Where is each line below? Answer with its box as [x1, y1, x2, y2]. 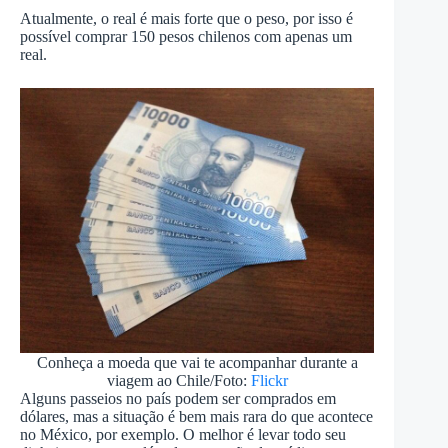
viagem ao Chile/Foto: [106, 371, 251, 389]
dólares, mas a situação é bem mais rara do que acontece [20, 407, 373, 425]
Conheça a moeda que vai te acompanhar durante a [36, 353, 358, 371]
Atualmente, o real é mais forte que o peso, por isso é [20, 9, 353, 27]
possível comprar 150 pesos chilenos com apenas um [20, 27, 352, 45]
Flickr [250, 371, 288, 389]
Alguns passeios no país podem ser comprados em [20, 389, 336, 407]
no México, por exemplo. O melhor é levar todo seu [20, 425, 346, 443]
